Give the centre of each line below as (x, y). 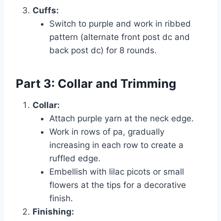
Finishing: (53, 211)
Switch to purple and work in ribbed (120, 23)
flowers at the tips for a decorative (118, 185)
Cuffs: (46, 10)
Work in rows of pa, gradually (107, 131)
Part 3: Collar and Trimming (96, 83)
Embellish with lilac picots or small (117, 171)
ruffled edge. (75, 158)
